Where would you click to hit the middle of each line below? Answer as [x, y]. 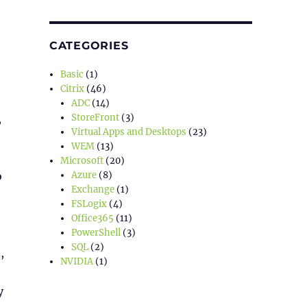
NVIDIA [77, 261]
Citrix [73, 88]
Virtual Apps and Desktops [129, 132]
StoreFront [96, 117]
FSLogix [89, 204]
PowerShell [96, 232]
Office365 [93, 218]
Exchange [93, 189]
